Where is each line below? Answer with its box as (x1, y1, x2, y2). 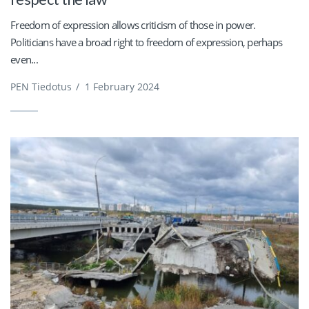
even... (10, 52, 38, 66)
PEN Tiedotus (10, 79, 72, 93)
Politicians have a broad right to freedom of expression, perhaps (10, 34, 282, 49)
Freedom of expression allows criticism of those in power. (10, 17, 256, 32)
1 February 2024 (85, 79, 159, 93)
